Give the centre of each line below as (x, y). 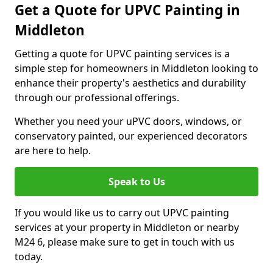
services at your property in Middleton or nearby (127, 227)
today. (29, 257)
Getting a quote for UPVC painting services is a (122, 54)
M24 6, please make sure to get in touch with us (125, 242)
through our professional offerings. (97, 97)
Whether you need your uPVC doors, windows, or (128, 121)
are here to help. (53, 151)
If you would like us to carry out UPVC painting (122, 213)
